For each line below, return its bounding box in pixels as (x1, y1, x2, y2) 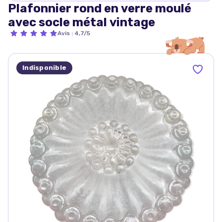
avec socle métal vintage (8, 15, 155, 29)
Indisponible (22, 63, 67, 71)
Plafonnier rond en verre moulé (8, 1, 191, 15)
